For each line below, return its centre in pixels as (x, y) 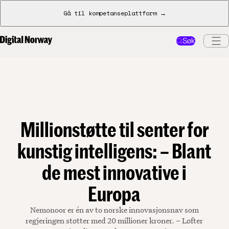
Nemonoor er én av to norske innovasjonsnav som (114, 210)
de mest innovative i (114, 172)
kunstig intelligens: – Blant (114, 151)
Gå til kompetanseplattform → (114, 13)
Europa (114, 194)
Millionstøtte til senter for (114, 129)
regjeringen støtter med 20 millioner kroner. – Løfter (114, 221)
